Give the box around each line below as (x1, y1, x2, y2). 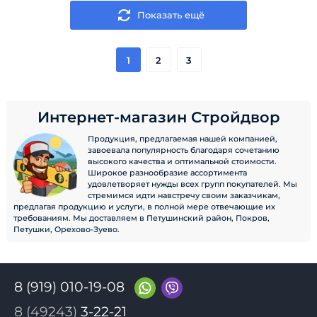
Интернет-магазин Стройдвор (37, 108, 280, 126)
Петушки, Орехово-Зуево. (13, 224, 120, 234)
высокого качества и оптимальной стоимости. (88, 156, 277, 166)
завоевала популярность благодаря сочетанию (88, 145, 279, 155)
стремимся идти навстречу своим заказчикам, (88, 190, 280, 200)
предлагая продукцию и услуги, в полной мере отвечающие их (13, 202, 275, 212)
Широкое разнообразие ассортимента (88, 168, 247, 178)
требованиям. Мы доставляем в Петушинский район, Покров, (13, 213, 270, 223)
